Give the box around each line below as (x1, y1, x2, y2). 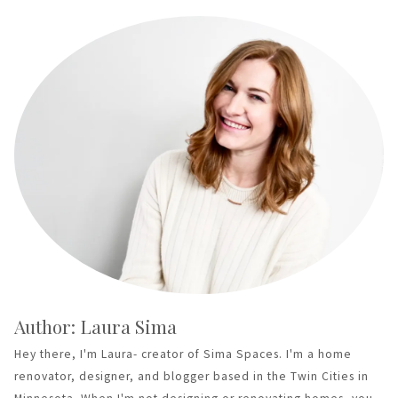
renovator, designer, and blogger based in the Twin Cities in (14, 369, 369, 385)
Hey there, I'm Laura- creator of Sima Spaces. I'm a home (14, 346, 352, 362)
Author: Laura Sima (14, 314, 177, 338)
